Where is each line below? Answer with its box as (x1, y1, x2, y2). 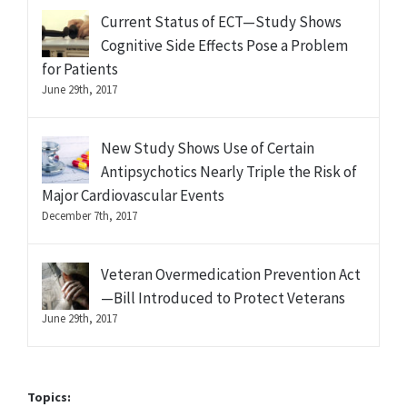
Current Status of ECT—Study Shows (101, 12, 342, 33)
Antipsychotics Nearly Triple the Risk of (101, 162, 357, 183)
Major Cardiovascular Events (42, 185, 224, 206)
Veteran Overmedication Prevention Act (101, 264, 361, 285)
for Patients (42, 59, 118, 80)
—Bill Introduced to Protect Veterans (101, 288, 345, 309)
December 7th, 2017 (42, 208, 137, 224)
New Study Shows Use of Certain (101, 138, 314, 159)
